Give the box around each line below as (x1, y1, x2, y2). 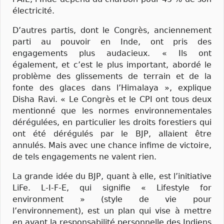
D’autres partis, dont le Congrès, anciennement (12, 25, 211, 35)
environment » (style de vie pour (12, 194, 211, 204)
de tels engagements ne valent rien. (12, 151, 156, 161)
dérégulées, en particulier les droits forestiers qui (12, 117, 211, 127)
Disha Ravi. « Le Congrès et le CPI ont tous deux (12, 94, 211, 104)
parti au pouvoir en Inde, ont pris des (12, 36, 211, 46)
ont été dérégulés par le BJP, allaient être (12, 128, 211, 138)
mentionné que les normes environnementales (12, 105, 211, 115)
